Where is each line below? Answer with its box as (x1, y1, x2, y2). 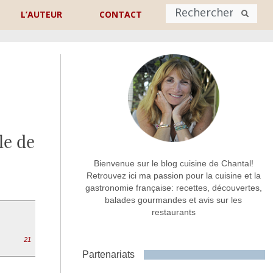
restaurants (151, 207, 196, 218)
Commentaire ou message (1, 187, 135, 200)
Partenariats (82, 249, 135, 260)
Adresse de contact (19, 137, 116, 151)
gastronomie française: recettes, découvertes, (85, 183, 262, 193)
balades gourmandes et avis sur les (105, 195, 243, 205)
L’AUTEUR (21, 9, 63, 20)
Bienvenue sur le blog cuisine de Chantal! (93, 158, 253, 169)
